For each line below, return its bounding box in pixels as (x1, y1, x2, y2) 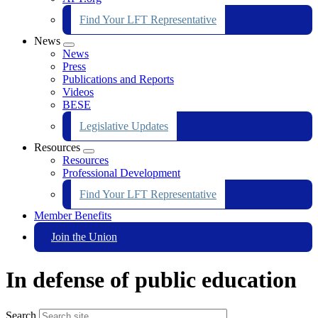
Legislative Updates (79, 119, 168, 132)
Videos (62, 85, 94, 98)
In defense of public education (6, 267, 297, 293)
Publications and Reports (62, 72, 174, 85)
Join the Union (51, 230, 117, 243)
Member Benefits (34, 209, 111, 221)
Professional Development (62, 166, 180, 179)
